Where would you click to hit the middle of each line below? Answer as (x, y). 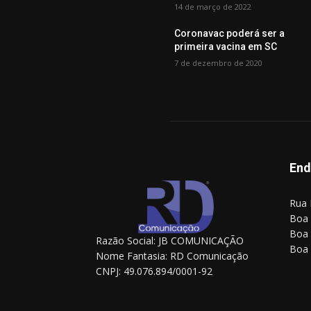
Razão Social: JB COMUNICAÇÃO (170, 241)
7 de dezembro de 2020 (219, 62)
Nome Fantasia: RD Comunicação (172, 256)
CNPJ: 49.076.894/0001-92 (154, 271)
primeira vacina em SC (226, 46)
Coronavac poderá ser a (230, 33)
